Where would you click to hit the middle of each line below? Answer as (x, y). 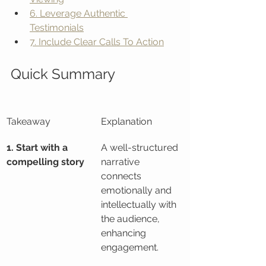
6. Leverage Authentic (79, 13)
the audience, (132, 219)
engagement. (130, 247)
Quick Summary (63, 74)
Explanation (126, 121)
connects (122, 176)
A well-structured (141, 148)
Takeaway (28, 121)
